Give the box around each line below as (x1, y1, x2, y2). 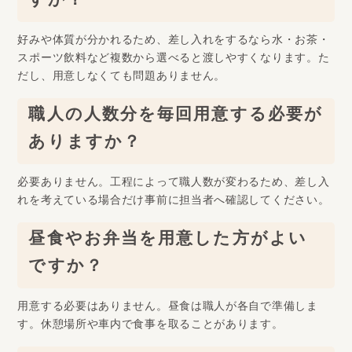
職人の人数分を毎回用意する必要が (28, 101, 324, 135)
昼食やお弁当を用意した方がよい (28, 225, 307, 259)
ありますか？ (28, 128, 142, 163)
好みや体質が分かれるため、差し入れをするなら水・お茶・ (17, 31, 330, 54)
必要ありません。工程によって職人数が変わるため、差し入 (17, 173, 330, 196)
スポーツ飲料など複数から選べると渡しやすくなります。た (17, 49, 330, 72)
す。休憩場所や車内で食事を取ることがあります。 (17, 315, 284, 339)
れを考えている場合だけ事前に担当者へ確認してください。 (17, 191, 330, 214)
